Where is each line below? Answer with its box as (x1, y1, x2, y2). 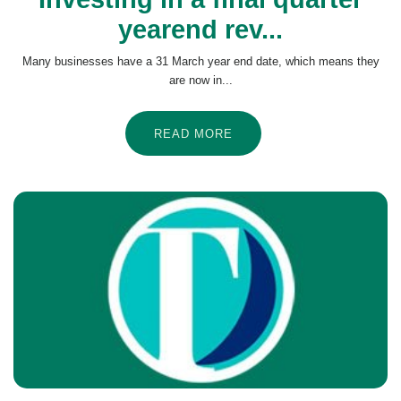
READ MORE (154, 127, 233, 141)
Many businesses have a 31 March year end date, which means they (21, 55, 380, 69)
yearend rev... (118, 15, 283, 45)
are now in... (168, 73, 233, 88)
